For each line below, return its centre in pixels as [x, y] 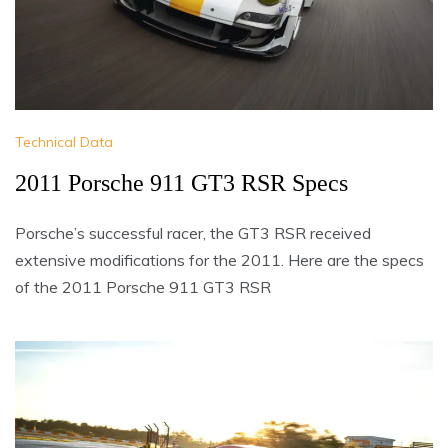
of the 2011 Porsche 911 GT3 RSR [143, 286]
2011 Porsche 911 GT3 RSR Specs [181, 182]
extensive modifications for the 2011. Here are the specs [219, 259]
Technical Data [64, 141]
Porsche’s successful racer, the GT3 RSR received [193, 232]
